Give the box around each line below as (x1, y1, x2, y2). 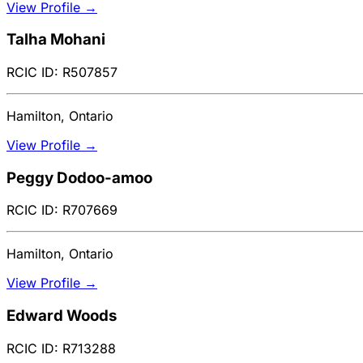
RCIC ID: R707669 (6, 202, 117, 219)
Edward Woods (6, 306, 117, 326)
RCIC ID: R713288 (6, 340, 116, 357)
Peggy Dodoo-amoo (6, 168, 152, 187)
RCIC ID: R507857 (6, 64, 117, 81)
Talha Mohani (6, 30, 105, 49)
